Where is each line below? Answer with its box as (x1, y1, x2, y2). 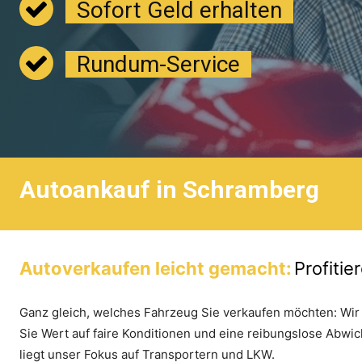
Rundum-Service (65, 51, 251, 78)
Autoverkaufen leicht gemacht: (19, 258, 292, 279)
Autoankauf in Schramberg (19, 175, 319, 204)
